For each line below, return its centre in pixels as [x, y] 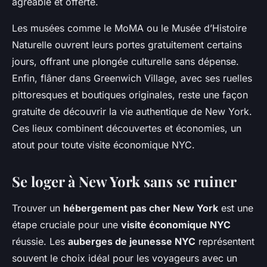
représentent [225, 242]
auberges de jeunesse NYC [132, 242]
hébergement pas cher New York [141, 208]
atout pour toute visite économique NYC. [103, 145]
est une [236, 208]
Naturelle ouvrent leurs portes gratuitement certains [127, 45]
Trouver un [38, 208]
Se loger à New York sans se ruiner [124, 181]
